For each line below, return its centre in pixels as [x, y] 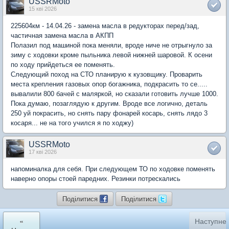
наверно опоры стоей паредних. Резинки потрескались [96, 179]
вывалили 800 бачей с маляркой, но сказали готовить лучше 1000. [114, 94]
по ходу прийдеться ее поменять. [63, 65]
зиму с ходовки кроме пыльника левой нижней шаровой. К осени [111, 55]
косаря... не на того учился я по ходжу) [72, 123]
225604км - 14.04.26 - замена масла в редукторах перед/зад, [105, 26]
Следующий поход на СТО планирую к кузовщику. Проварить [107, 74]
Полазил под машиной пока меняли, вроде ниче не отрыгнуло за [111, 45]
